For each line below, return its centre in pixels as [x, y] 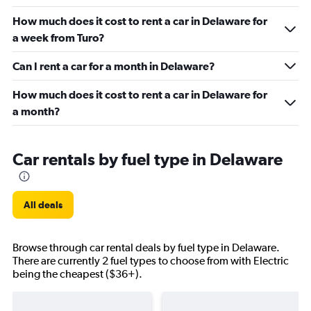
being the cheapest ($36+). [77, 274]
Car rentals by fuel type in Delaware [148, 159]
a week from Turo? [59, 37]
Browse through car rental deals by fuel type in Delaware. [146, 247]
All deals [43, 205]
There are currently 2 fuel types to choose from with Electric [151, 261]
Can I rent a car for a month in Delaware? [114, 66]
